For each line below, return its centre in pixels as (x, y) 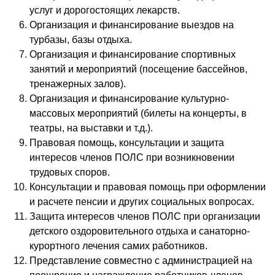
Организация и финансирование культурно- (129, 99)
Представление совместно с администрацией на (141, 261)
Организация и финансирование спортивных (133, 55)
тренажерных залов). (78, 84)
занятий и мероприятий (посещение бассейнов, (138, 69)
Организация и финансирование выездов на (132, 25)
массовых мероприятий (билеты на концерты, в (138, 114)
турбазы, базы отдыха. (81, 40)
